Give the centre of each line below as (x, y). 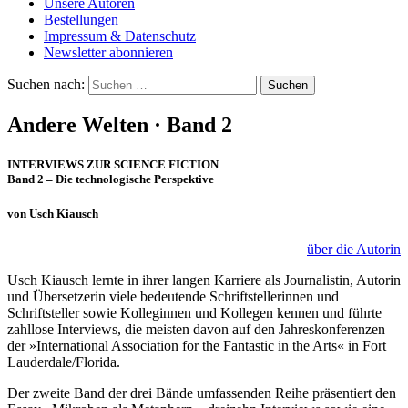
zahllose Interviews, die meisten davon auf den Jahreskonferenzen (196, 330)
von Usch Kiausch (53, 214)
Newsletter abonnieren (108, 52)
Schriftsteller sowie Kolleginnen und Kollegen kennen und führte (194, 313)
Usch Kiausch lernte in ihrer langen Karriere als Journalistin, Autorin (204, 280)
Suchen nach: (46, 84)
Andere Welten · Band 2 (120, 124)
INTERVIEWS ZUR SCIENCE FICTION (113, 164)
